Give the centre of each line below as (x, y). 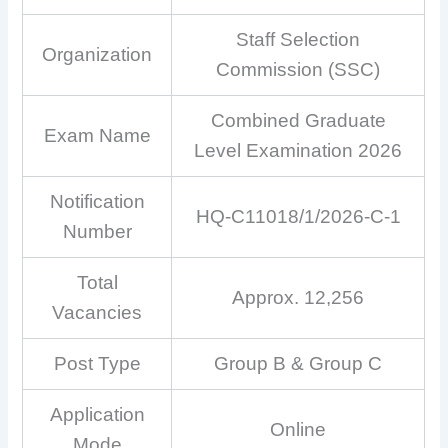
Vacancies (97, 312)
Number (97, 231)
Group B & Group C (298, 363)
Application (97, 414)
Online (298, 429)
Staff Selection (298, 39)
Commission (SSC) (298, 69)
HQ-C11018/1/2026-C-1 (298, 216)
